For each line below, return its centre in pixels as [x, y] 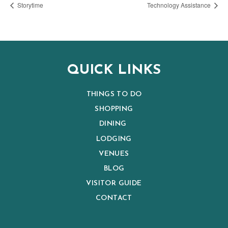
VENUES [114, 154]
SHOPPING [114, 109]
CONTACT [114, 198]
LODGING [114, 139]
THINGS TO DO [114, 95]
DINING [114, 124]
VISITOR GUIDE [114, 184]
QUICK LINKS [114, 70]
